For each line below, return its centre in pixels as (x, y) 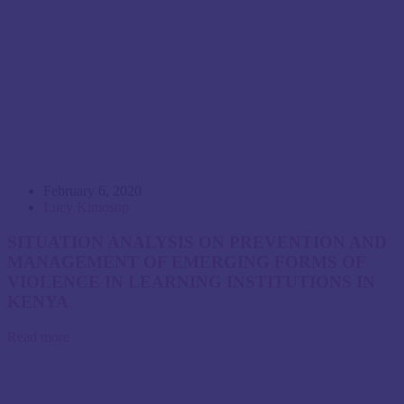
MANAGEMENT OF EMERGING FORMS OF (186, 262)
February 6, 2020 (92, 191)
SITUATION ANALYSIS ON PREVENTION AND (197, 242)
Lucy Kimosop (86, 207)
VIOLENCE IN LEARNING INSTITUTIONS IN (191, 281)
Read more (38, 336)
